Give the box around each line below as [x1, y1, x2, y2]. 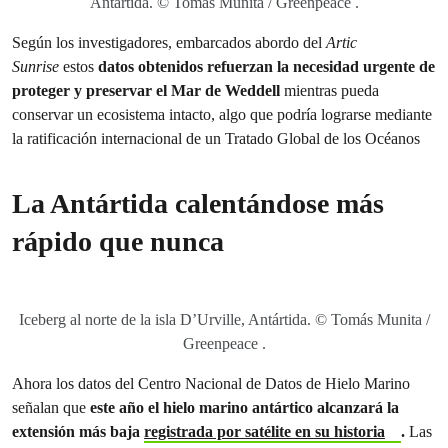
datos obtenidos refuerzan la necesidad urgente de [94, 57, 435, 76]
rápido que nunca [12, 226, 224, 257]
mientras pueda [284, 81, 379, 100]
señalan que [12, 398, 90, 417]
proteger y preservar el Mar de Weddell [12, 81, 284, 100]
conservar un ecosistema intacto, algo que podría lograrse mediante [12, 105, 432, 124]
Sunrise [12, 57, 63, 76]
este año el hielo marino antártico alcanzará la [90, 398, 399, 417]
